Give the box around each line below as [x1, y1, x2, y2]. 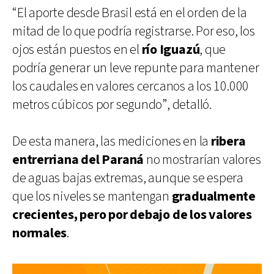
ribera [210, 132, 246, 150]
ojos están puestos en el [12, 40, 142, 59]
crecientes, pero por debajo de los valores [12, 206, 252, 224]
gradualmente [171, 187, 256, 206]
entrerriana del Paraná [12, 150, 144, 169]
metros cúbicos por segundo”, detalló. [12, 95, 212, 114]
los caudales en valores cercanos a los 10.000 [12, 77, 250, 95]
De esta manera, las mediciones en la [12, 132, 211, 150]
